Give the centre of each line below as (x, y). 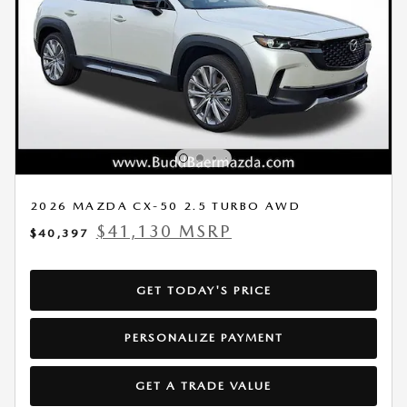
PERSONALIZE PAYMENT (203, 338)
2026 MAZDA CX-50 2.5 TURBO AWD (166, 206)
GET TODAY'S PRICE (203, 290)
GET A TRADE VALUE (203, 386)
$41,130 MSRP (164, 232)
